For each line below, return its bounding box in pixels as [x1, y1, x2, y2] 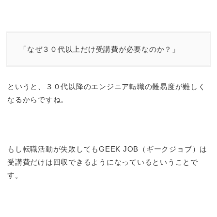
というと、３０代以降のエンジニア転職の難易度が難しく [7, 82, 206, 91]
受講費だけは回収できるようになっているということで [7, 158, 198, 167]
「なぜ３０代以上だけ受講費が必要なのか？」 [19, 45, 180, 54]
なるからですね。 [7, 95, 69, 104]
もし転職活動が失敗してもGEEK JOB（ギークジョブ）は [7, 145, 208, 154]
